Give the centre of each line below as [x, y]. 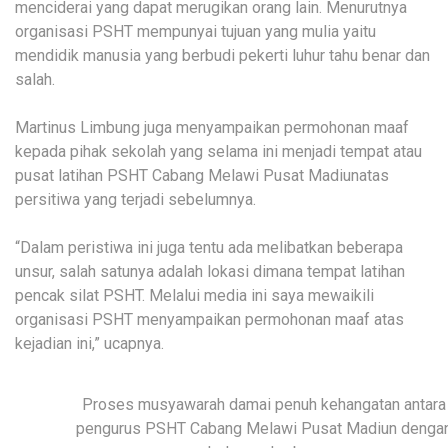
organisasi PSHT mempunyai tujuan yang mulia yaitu [195, 32]
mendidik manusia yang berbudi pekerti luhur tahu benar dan [222, 56]
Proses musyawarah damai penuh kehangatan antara [264, 405]
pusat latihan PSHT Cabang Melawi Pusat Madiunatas [202, 176]
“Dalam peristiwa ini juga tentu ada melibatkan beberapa [209, 248]
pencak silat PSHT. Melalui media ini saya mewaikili [194, 296]
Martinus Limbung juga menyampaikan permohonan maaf [212, 128]
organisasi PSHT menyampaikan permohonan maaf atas [209, 320]
